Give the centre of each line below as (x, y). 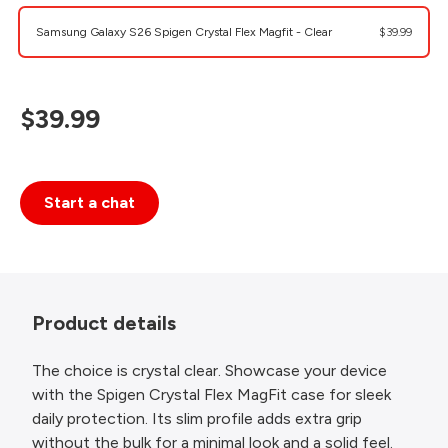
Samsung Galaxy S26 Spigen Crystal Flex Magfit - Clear (184, 32)
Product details (104, 323)
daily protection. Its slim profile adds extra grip (197, 418)
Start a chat (89, 202)
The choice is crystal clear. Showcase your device (209, 370)
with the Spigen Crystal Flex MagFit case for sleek (211, 394)
